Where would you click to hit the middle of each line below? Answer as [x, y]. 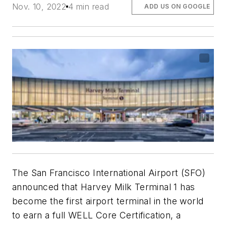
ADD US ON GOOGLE [177, 6]
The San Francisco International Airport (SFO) [109, 173]
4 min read [89, 6]
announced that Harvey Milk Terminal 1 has [104, 187]
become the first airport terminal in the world [108, 201]
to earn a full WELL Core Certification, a [97, 215]
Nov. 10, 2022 [39, 6]
